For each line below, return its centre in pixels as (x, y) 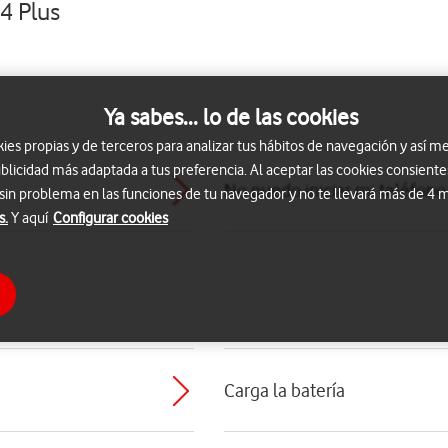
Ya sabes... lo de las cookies (231, 116)
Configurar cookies (110, 217)
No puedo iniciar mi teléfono (335, 190)
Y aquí (29, 217)
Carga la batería (284, 390)
